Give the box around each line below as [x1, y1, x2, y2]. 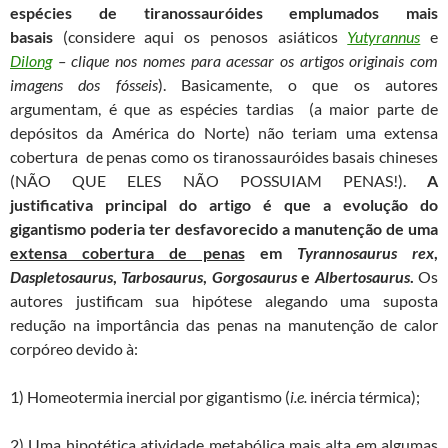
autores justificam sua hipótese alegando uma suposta [10, 291, 438, 311]
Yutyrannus [347, 27, 421, 47]
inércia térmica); [307, 387, 420, 407]
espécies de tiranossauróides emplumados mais [10, 3, 438, 23]
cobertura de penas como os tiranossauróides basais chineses [10, 147, 438, 167]
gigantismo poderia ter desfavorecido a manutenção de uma [10, 219, 438, 239]
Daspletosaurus [10, 267, 113, 287]
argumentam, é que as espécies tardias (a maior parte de [10, 99, 438, 119]
